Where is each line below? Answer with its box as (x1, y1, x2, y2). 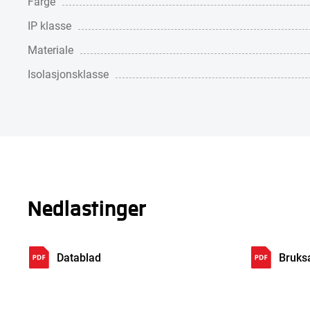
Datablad (57, 250, 101, 264)
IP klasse (28, 18, 71, 33)
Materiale (28, 42, 73, 57)
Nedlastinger (28, 193, 146, 221)
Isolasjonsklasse (28, 66, 109, 81)
